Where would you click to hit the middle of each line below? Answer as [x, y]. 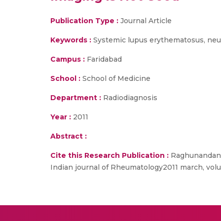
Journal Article [145, 21]
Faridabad [103, 59]
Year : [61, 117]
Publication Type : [84, 21]
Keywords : [71, 40]
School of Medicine [115, 78]
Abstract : [69, 136]
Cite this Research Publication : [110, 155]
